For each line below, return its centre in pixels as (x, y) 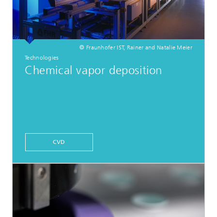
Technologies (42, 57)
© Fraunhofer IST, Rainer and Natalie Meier (136, 47)
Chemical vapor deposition (93, 70)
